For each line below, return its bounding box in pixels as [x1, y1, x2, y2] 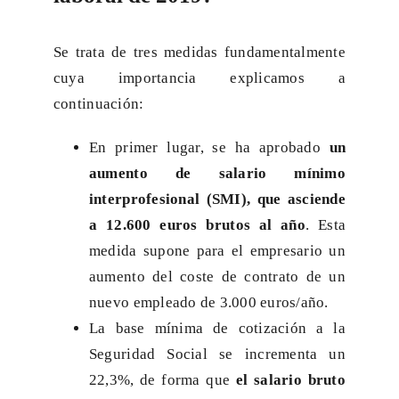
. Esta [305, 216, 346, 234]
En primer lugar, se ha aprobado [88, 139, 330, 157]
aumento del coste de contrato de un [88, 268, 346, 286]
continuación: [53, 95, 144, 113]
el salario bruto [235, 371, 346, 389]
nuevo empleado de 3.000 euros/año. [88, 294, 329, 312]
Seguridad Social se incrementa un [88, 346, 346, 363]
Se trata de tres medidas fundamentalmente [53, 44, 346, 61]
